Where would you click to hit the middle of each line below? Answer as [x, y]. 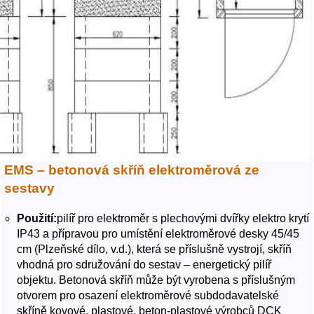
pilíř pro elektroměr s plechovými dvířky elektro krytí [183, 218]
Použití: [36, 218]
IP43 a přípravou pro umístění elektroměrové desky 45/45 [158, 234]
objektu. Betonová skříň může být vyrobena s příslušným [156, 280]
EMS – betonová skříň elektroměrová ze [132, 170]
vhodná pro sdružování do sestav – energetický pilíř [144, 265]
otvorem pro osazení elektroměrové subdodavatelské [148, 295]
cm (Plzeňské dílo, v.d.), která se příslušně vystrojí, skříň [154, 249]
